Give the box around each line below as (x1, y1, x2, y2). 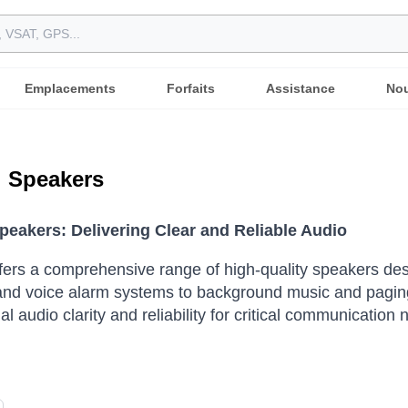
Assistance (266, 81, 335, 96)
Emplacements (25, 81, 116, 96)
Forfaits (167, 81, 215, 96)
